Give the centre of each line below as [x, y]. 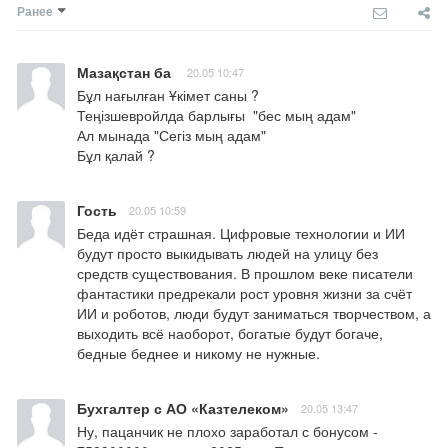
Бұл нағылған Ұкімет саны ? [168, 95]
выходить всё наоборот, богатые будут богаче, [230, 333]
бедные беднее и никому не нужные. [198, 353]
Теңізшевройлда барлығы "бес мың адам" [216, 115]
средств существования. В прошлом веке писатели [245, 273]
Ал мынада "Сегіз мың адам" [171, 135]
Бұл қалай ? [116, 155]
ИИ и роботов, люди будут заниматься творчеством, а [254, 313]
